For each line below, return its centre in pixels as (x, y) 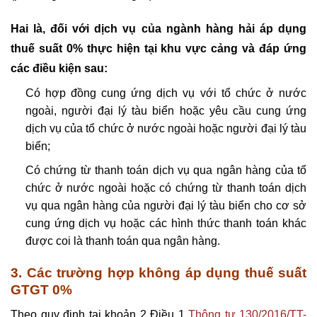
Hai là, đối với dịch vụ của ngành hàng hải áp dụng (158, 28)
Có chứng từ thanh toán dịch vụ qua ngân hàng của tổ (166, 171)
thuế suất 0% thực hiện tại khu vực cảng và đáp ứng (158, 48)
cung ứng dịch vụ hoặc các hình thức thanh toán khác (166, 224)
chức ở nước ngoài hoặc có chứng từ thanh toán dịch (166, 188)
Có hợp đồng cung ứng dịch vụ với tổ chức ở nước (166, 93)
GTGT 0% (41, 290)
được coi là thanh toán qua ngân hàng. (122, 241)
